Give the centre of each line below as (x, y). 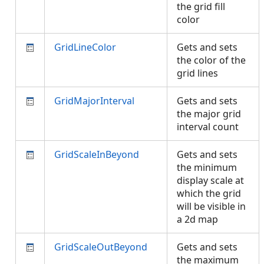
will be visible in (211, 206)
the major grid (209, 114)
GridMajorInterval (94, 101)
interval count (210, 127)
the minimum (207, 167)
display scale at (210, 180)
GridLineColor (85, 47)
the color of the (211, 60)
